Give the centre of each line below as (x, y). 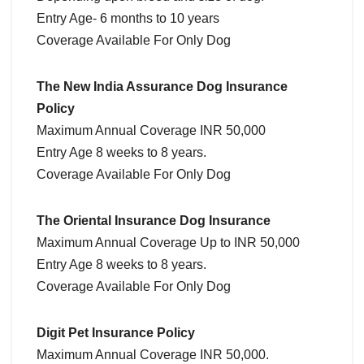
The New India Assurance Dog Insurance (162, 87)
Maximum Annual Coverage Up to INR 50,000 (168, 243)
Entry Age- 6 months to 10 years (128, 19)
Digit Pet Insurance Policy (116, 333)
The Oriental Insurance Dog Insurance (154, 221)
